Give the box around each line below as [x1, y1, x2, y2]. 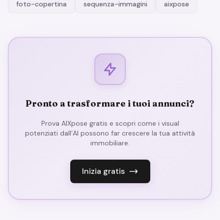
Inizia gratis [82, 166, 125, 177]
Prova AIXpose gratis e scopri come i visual [41, 119, 179, 128]
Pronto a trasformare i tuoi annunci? [26, 98, 194, 110]
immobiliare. [90, 138, 130, 148]
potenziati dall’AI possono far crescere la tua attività [25, 129, 195, 138]
